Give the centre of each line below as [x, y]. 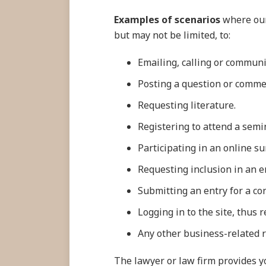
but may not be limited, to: [172, 35]
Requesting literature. [187, 105]
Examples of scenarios [167, 20]
